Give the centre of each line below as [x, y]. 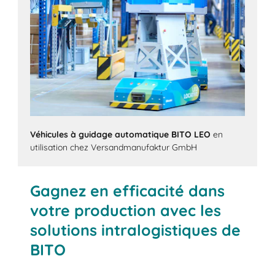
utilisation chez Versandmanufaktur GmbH [114, 147]
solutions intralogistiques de [136, 230]
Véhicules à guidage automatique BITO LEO [121, 134]
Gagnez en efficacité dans [128, 191]
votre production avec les [126, 211]
